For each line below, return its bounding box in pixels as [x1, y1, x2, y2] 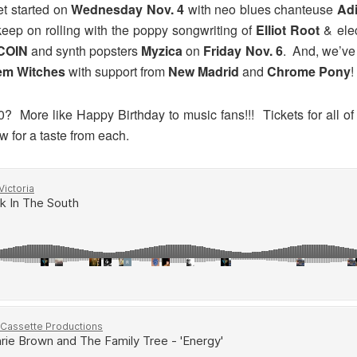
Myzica [141, 41, 183, 61]
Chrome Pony [267, 62, 351, 81]
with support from [65, 62, 168, 81]
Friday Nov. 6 [203, 41, 283, 61]
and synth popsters [27, 41, 142, 61]
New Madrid [168, 62, 239, 81]
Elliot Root [256, 21, 320, 40]
